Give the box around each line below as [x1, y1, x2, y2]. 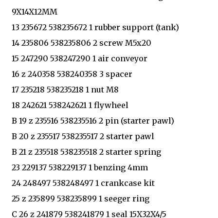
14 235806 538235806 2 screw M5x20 [12, 37, 153, 48]
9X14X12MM [12, 6, 59, 17]
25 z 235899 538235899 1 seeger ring [12, 193, 151, 203]
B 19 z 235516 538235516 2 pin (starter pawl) [12, 115, 176, 126]
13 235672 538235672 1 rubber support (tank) [12, 22, 181, 32]
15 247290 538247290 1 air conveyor [12, 53, 149, 63]
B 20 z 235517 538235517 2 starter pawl [12, 131, 156, 141]
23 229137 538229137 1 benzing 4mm [12, 162, 150, 172]
